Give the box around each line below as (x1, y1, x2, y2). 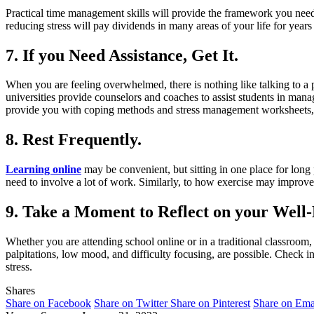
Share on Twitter (94, 297, 168, 310)
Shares (6, 285, 35, 297)
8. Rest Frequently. (6, 130, 142, 149)
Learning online (6, 163, 81, 176)
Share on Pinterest (170, 297, 250, 310)
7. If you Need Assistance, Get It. (6, 46, 238, 64)
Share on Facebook (6, 297, 91, 310)
